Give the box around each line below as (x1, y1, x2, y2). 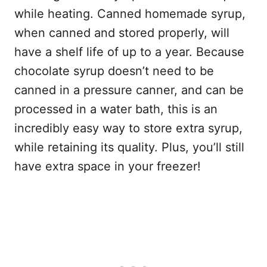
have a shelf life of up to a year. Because (14, 45, 244, 60)
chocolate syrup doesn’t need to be (14, 64, 214, 79)
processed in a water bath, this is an (14, 102, 218, 117)
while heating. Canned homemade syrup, (14, 7, 246, 21)
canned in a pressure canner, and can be (14, 83, 244, 98)
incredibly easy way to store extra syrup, (14, 121, 243, 136)
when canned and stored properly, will (14, 26, 229, 41)
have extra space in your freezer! (14, 159, 201, 174)
